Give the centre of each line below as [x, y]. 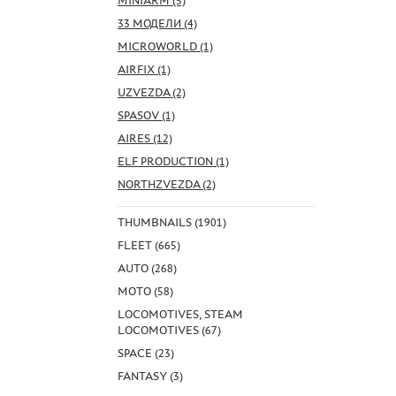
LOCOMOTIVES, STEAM [180, 314]
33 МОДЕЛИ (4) [157, 23]
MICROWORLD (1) [165, 46]
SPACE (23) [146, 353]
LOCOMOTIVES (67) [169, 330]
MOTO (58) [145, 291]
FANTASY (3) [150, 376]
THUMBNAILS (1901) [172, 222]
